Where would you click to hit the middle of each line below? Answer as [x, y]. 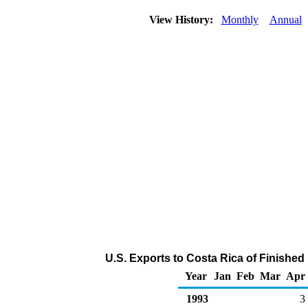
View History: [182, 20]
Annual [285, 20]
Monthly [240, 20]
